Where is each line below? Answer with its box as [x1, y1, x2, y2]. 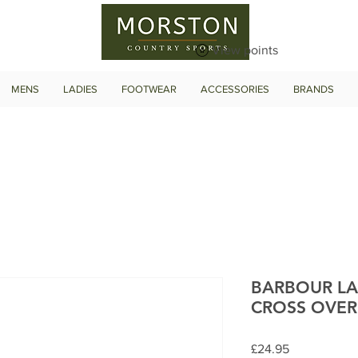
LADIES [63, 82, 97, 95]
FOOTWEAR [121, 82, 177, 95]
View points [212, 42, 278, 57]
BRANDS [293, 82, 334, 95]
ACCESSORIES [201, 82, 269, 95]
